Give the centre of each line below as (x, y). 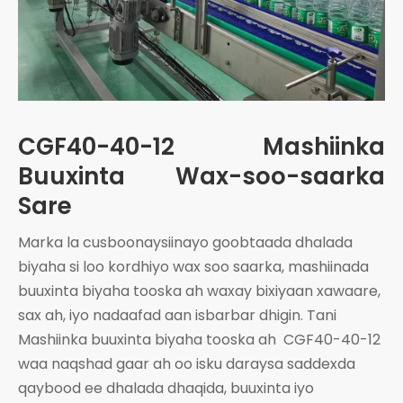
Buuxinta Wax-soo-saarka (201, 176)
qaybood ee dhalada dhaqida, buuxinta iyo (166, 388)
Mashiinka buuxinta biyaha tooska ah (149, 339)
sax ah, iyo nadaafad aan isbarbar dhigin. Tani (177, 315)
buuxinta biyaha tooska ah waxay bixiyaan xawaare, (199, 291)
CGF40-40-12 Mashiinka (201, 146)
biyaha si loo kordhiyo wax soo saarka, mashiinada (193, 266)
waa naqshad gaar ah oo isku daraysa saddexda (187, 363)
